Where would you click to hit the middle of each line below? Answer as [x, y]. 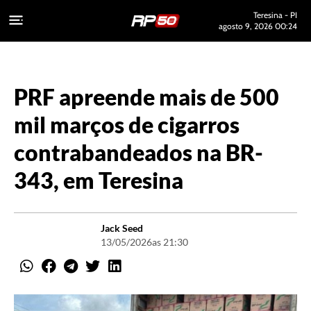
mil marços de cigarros [127, 125]
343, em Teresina [99, 180]
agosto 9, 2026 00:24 [258, 26]
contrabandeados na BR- [138, 152]
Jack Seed [121, 228]
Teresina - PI [275, 15]
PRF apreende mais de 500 [146, 97]
